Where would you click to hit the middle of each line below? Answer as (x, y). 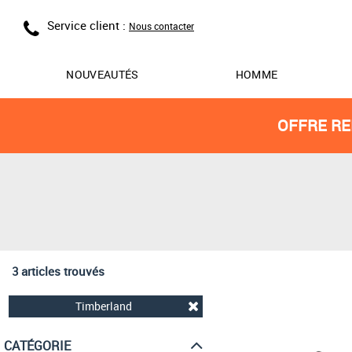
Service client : (88, 25)
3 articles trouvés (58, 271)
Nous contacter (161, 26)
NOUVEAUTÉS (103, 74)
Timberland (104, 306)
